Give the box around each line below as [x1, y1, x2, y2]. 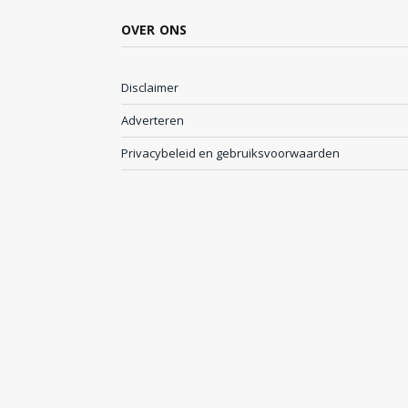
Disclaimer [121, 79, 178, 97]
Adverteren [121, 112, 184, 129]
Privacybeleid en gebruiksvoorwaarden [121, 145, 340, 162]
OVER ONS [121, 21, 188, 39]
